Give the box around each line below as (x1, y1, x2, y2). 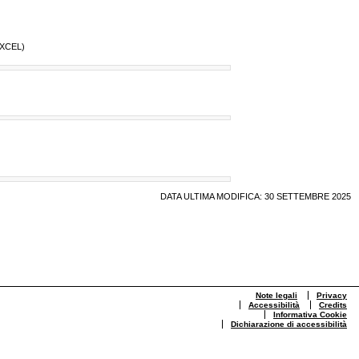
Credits (319, 301, 347, 310)
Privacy (317, 291, 347, 301)
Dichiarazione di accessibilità (231, 320, 347, 329)
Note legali (256, 291, 297, 301)
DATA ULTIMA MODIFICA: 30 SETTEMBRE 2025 (160, 191, 351, 201)
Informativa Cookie (273, 310, 347, 320)
